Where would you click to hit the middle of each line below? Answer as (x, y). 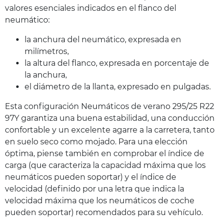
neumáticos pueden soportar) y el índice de (91, 177)
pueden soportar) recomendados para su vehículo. (104, 212)
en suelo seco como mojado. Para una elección (96, 141)
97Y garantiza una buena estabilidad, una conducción (110, 118)
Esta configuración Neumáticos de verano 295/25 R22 (110, 106)
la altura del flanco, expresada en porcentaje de (117, 63)
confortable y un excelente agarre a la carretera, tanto (110, 130)
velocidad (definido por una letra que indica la (95, 189)
